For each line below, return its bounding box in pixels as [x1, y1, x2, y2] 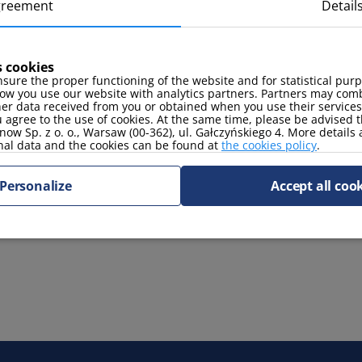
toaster [206, 53, 242, 69]
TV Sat [76, 133, 106, 149]
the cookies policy [221, 137, 317, 153]
